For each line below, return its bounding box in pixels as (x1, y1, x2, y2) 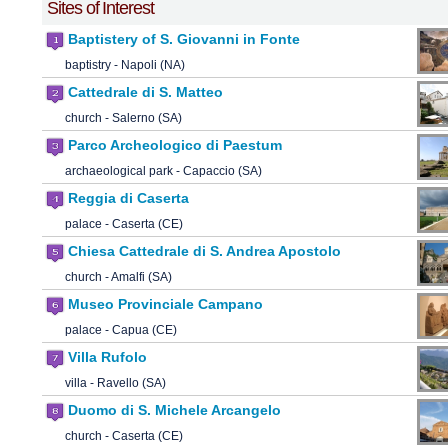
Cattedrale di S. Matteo (68, 84, 223, 101)
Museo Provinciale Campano (68, 296, 263, 313)
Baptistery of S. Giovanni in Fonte (68, 31, 300, 48)
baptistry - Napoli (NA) (65, 58, 185, 73)
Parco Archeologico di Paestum (68, 137, 282, 154)
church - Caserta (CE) (65, 429, 183, 444)
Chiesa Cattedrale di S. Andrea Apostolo (68, 243, 341, 260)
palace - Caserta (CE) (65, 217, 183, 232)
